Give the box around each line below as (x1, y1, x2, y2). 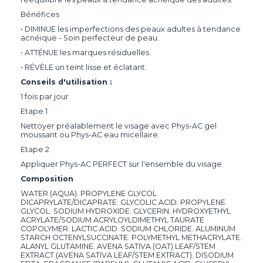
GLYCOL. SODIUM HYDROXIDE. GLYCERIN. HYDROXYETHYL (21, 207, 231, 216)
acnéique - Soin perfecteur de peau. (21, 33, 159, 43)
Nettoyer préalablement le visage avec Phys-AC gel (21, 122, 217, 131)
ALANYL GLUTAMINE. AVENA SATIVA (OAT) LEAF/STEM (21, 242, 215, 251)
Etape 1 (21, 107, 48, 116)
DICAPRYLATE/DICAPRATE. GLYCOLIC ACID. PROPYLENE (21, 198, 225, 207)
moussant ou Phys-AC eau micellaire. (21, 130, 160, 140)
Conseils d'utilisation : (21, 77, 112, 87)
